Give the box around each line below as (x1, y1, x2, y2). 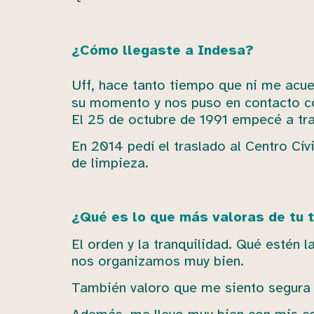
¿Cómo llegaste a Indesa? (71, 41, 254, 60)
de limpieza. (71, 154, 149, 172)
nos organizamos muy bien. (71, 252, 244, 270)
